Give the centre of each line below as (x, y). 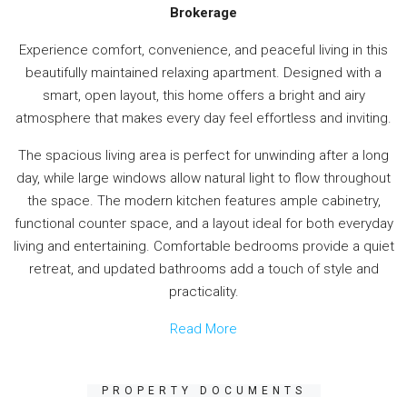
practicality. (203, 291)
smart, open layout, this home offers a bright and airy (203, 95)
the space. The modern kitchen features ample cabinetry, (203, 200)
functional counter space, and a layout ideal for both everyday (203, 223)
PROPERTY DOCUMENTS (203, 390)
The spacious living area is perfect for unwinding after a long (203, 155)
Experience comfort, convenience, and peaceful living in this (203, 50)
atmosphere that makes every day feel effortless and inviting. (203, 118)
